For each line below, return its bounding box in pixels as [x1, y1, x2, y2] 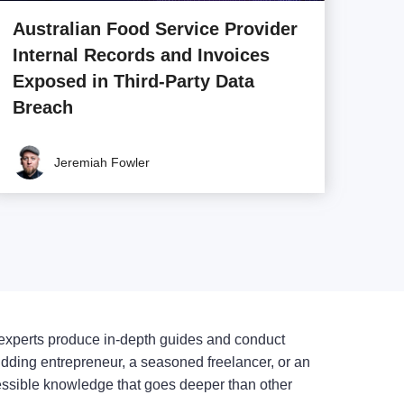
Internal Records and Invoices [12, 44, 270, 65]
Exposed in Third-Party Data [12, 70, 254, 91]
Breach [12, 96, 73, 117]
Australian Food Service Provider [12, 18, 298, 39]
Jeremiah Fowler [53, 154, 150, 170]
